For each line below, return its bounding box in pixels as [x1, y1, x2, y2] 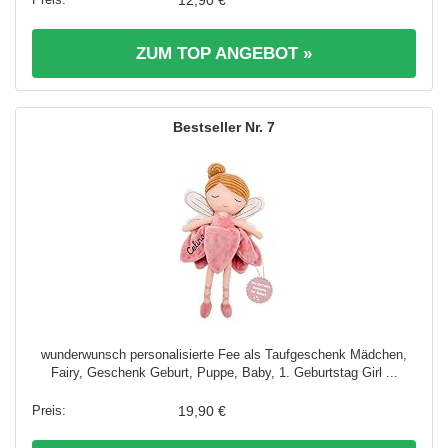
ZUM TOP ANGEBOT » [136, 44, 312, 64]
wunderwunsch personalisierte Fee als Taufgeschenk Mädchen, [41, 347, 407, 363]
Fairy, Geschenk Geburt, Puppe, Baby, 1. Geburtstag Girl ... [50, 365, 398, 381]
